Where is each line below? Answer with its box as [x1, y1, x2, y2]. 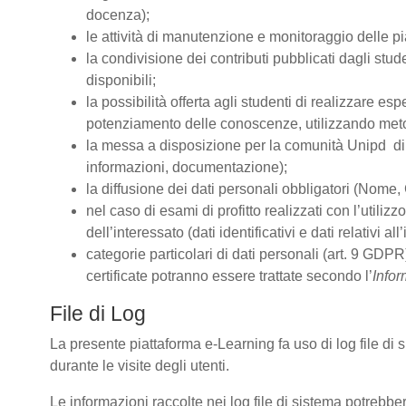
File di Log [50, 302, 146, 325]
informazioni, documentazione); [86, 159, 287, 175]
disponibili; [86, 72, 156, 88]
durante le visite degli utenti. [50, 358, 233, 373]
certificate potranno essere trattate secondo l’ [86, 268, 372, 284]
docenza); [86, 7, 150, 23]
